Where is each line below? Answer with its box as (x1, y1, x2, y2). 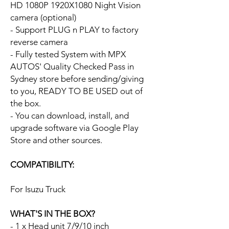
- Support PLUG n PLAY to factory (10, 24, 139, 35)
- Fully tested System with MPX (10, 49, 126, 59)
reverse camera (10, 36, 68, 47)
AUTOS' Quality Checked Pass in (10, 61, 134, 72)
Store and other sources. (10, 134, 102, 145)
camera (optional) (10, 12, 76, 22)
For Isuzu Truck (10, 184, 67, 194)
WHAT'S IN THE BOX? (10, 208, 95, 219)
